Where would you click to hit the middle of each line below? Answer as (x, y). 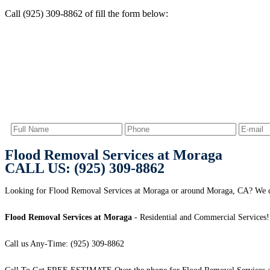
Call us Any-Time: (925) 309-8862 (64, 244)
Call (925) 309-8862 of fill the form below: (86, 13)
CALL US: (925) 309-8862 (85, 168)
